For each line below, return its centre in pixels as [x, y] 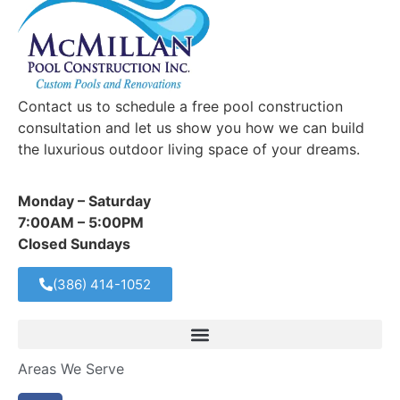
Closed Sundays [74, 243]
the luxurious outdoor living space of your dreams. [189, 149]
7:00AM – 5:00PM [81, 222]
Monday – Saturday [84, 200]
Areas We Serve [71, 369]
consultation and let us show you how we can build [191, 127]
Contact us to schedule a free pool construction [180, 106]
